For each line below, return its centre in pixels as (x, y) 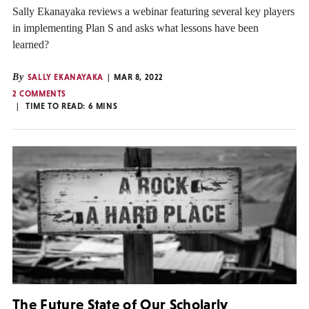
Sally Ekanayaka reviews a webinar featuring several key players (153, 11)
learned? (31, 44)
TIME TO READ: (57, 106)
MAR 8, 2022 (139, 77)
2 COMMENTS (39, 93)
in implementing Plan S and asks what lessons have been (136, 28)
